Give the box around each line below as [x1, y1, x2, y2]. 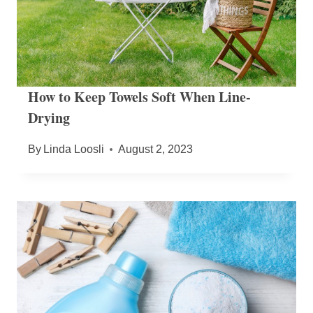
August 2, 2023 [118, 143, 194, 155]
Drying [28, 107, 70, 128]
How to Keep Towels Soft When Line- [28, 86, 251, 107]
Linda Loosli [43, 143, 105, 155]
